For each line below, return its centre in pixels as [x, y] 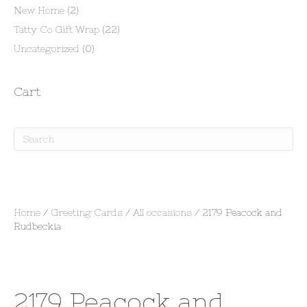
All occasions [162, 212]
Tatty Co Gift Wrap [57, 29]
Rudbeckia [37, 226]
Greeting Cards [87, 212]
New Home [39, 10]
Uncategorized [47, 49]
